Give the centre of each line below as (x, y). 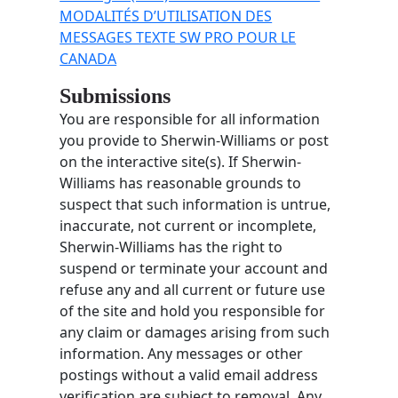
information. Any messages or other (182, 353)
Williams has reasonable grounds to (181, 183)
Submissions (115, 96)
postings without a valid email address (189, 374)
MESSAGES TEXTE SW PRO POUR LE (178, 37)
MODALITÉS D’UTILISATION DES (166, 16)
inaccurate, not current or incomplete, (188, 225)
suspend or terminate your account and (194, 268)
